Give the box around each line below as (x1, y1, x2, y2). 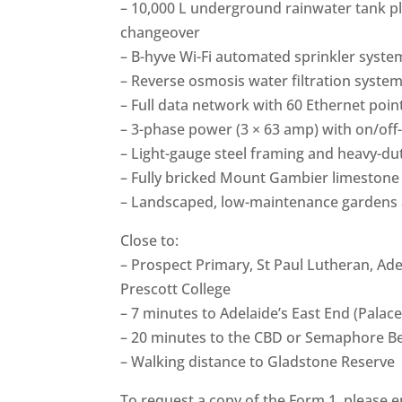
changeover (120, 22, 201, 42)
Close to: (120, 230, 179, 250)
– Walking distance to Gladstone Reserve (120, 351, 396, 371)
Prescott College (120, 278, 232, 299)
